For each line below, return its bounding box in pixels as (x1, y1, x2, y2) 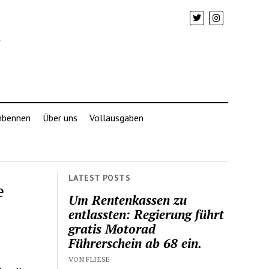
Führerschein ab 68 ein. (68, 234, 202, 252)
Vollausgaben (89, 112, 144, 124)
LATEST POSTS (68, 172, 131, 183)
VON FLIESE (68, 254, 110, 264)
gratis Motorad (68, 220, 156, 237)
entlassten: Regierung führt (68, 205, 225, 223)
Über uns (42, 112, 77, 124)
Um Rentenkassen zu (68, 191, 187, 208)
